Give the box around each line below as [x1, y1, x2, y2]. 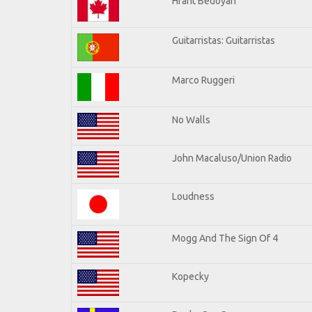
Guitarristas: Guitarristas [172, 34, 275, 46]
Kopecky [172, 270, 209, 282]
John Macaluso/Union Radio [172, 152, 292, 164]
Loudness [172, 190, 214, 202]
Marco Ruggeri [172, 74, 235, 86]
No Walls [172, 114, 210, 125]
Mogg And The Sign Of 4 [172, 232, 278, 244]
